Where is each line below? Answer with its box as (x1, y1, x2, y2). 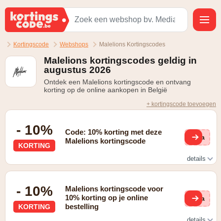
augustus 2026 (44, 65, 111, 75)
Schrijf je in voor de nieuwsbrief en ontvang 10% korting (13, 171, 186, 179)
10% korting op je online (65, 193, 148, 202)
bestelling (65, 202, 99, 211)
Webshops (60, 41, 88, 48)
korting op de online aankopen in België (44, 86, 167, 94)
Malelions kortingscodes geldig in (44, 55, 197, 66)
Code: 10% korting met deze (65, 128, 162, 136)
